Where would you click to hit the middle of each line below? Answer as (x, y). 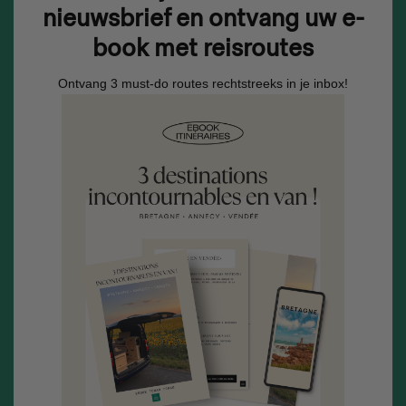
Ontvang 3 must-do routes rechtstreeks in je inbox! (203, 84)
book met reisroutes (203, 49)
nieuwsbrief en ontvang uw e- (203, 19)
